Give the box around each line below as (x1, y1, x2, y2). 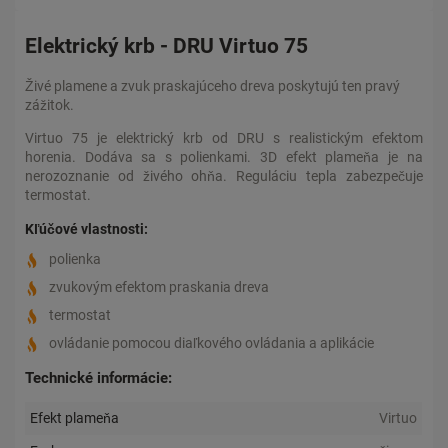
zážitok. (25, 97, 74, 114)
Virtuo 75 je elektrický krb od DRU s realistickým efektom (25, 130, 423, 147)
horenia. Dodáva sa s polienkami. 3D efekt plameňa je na (25, 149, 423, 166)
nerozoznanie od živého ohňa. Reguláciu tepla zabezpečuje (25, 168, 423, 185)
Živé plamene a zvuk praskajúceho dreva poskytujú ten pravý (25, 78, 400, 95)
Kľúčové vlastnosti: (25, 220, 148, 237)
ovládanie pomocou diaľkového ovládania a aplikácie (49, 335, 375, 352)
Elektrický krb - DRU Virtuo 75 (25, 32, 308, 58)
